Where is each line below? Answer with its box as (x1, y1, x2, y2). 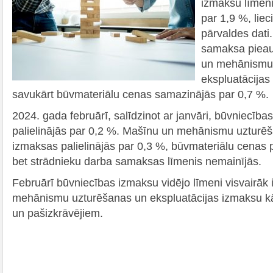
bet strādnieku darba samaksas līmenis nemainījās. (12, 155, 261, 168)
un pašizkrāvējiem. (12, 207, 103, 219)
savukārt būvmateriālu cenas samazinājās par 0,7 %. (12, 88, 269, 101)
